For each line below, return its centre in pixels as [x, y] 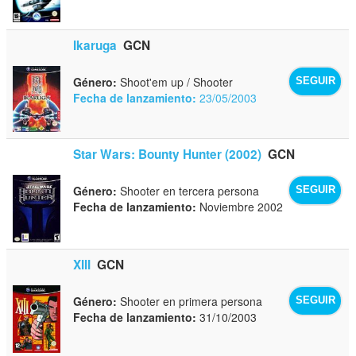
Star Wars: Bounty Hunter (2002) [168, 154]
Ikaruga [95, 45]
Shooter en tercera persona [188, 190]
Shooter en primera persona [190, 301]
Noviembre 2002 [240, 206]
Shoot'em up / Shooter [175, 81]
